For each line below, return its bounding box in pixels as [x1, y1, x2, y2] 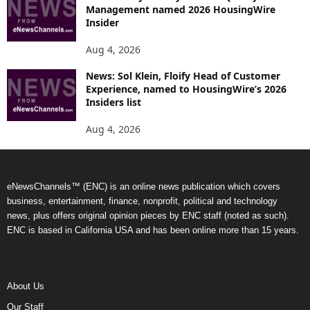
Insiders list [86, 95, 141, 109]
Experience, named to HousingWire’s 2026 [86, 82, 286, 95]
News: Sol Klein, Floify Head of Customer [86, 69, 280, 82]
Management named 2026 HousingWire [86, 2, 275, 16]
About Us [7, 280, 44, 291]
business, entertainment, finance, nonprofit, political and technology [7, 195, 277, 206]
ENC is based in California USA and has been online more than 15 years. [7, 224, 299, 235]
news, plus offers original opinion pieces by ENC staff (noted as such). [7, 210, 289, 221]
